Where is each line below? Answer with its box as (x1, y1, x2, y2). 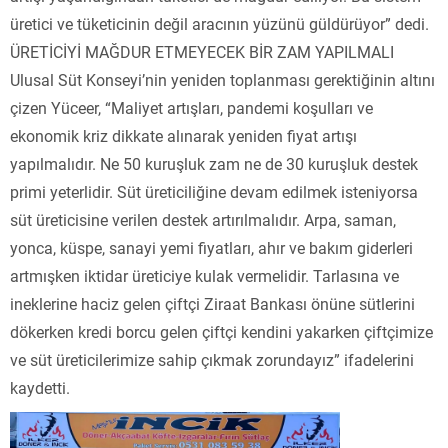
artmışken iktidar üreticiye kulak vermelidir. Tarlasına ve (10, 264, 399, 286)
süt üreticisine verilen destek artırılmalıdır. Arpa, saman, (10, 208, 396, 230)
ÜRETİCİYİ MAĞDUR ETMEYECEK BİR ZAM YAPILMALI (10, 40, 394, 62)
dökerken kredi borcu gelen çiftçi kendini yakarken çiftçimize (10, 320, 433, 342)
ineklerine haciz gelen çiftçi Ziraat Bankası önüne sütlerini (10, 292, 415, 314)
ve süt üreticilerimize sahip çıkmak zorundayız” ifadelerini (10, 348, 414, 370)
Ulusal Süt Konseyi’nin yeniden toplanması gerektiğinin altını (10, 68, 435, 90)
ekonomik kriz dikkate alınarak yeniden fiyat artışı (10, 124, 357, 146)
